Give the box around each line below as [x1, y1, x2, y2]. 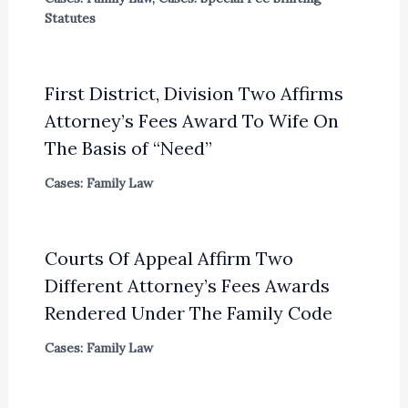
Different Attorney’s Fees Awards [44, 273, 330, 297]
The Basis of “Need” [44, 136, 212, 159]
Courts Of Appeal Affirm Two [44, 246, 293, 270]
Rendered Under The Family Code [44, 301, 332, 324]
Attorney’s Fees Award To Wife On [44, 108, 339, 132]
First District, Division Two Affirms [44, 81, 343, 105]
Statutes [44, 9, 96, 26]
